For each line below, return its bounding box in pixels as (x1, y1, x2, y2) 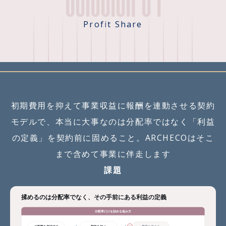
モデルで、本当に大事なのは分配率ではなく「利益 (11, 116, 215, 128)
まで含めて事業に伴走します (55, 148, 171, 160)
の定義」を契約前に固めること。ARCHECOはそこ (12, 132, 214, 144)
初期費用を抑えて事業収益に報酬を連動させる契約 (11, 100, 215, 111)
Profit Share (83, 19, 143, 30)
